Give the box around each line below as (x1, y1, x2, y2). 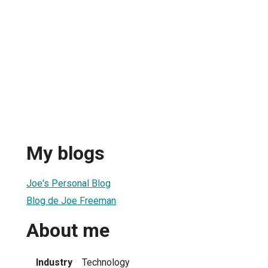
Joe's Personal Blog (26, 177, 111, 189)
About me (26, 219, 109, 242)
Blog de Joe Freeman (26, 194, 116, 206)
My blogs (26, 142, 105, 165)
